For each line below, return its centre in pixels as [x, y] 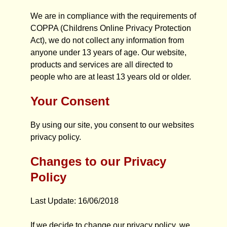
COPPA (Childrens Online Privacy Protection [111, 28]
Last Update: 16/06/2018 [74, 201]
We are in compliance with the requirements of [113, 16]
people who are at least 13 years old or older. [111, 77]
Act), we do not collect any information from [107, 40]
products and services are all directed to [102, 65]
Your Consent [70, 101]
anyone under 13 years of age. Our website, [108, 52]
